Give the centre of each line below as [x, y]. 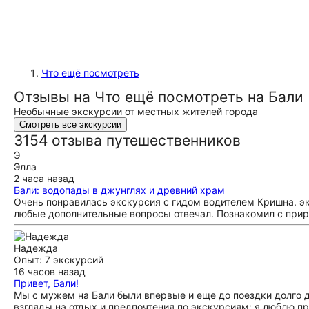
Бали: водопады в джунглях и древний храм [119, 190]
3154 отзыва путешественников [127, 140]
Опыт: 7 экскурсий [59, 260]
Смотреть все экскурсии [70, 124]
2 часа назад [44, 178]
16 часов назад [50, 271]
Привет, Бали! [46, 283]
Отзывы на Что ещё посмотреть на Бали [159, 97]
